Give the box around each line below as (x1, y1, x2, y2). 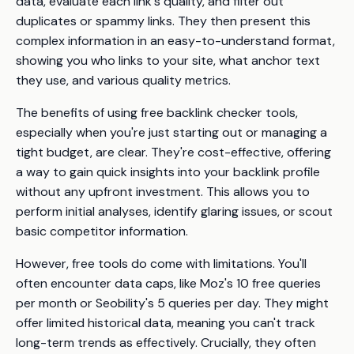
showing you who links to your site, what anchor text (16, 51, 320, 69)
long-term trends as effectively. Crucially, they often (16, 333, 316, 351)
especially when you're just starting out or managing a (16, 123, 327, 141)
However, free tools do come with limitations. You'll (16, 254, 307, 272)
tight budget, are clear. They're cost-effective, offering (16, 143, 331, 160)
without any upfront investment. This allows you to (16, 183, 310, 200)
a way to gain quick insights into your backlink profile (16, 163, 320, 180)
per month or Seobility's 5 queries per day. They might (16, 294, 329, 311)
